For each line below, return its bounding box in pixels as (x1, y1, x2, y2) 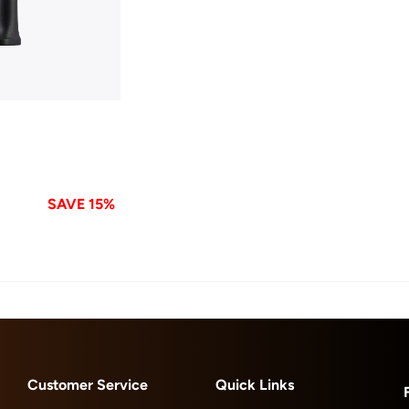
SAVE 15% (47, 194, 116, 213)
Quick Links (215, 375, 295, 393)
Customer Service (27, 375, 149, 393)
